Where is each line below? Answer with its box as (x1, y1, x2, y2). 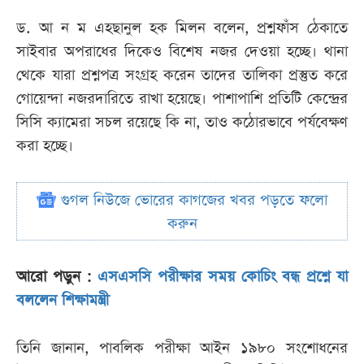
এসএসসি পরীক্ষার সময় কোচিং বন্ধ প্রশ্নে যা (97, 266, 349, 288)
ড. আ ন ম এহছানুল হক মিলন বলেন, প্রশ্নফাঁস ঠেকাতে (16, 18, 348, 39)
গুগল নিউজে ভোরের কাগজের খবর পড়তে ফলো (56, 190, 327, 211)
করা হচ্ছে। (16, 136, 73, 157)
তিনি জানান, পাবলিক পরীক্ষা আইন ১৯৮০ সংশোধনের (16, 338, 348, 359)
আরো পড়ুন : (16, 266, 98, 288)
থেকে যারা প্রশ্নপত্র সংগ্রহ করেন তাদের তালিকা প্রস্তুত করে (16, 65, 348, 86)
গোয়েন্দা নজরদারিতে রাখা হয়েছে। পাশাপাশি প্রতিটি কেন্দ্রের (16, 89, 348, 110)
